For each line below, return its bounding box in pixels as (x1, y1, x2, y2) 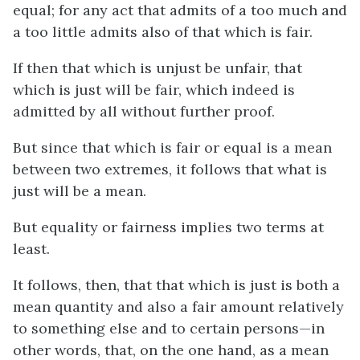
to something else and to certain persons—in (13, 319, 325, 337)
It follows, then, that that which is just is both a (13, 276, 340, 294)
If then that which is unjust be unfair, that (13, 59, 302, 77)
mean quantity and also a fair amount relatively (13, 297, 344, 316)
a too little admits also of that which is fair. (13, 22, 313, 41)
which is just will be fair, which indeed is (13, 80, 295, 99)
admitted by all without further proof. (13, 102, 275, 121)
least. (13, 239, 50, 258)
